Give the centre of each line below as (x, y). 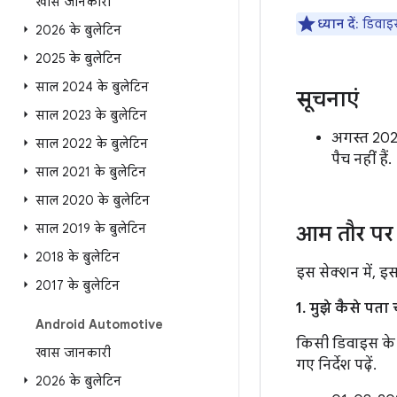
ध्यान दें (336, 24)
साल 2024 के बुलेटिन (92, 87)
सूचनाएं (327, 99)
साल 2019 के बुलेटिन (91, 229)
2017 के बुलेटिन (78, 285)
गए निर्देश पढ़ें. (336, 365)
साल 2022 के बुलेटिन (92, 144)
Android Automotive (99, 324)
